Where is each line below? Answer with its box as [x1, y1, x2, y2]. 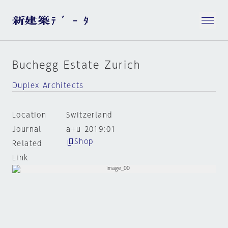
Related [12, 140, 42, 147]
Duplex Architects [12, 82, 84, 89]
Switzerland [66, 111, 112, 119]
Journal [12, 126, 42, 133]
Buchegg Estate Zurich [12, 60, 140, 70]
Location [12, 111, 47, 119]
